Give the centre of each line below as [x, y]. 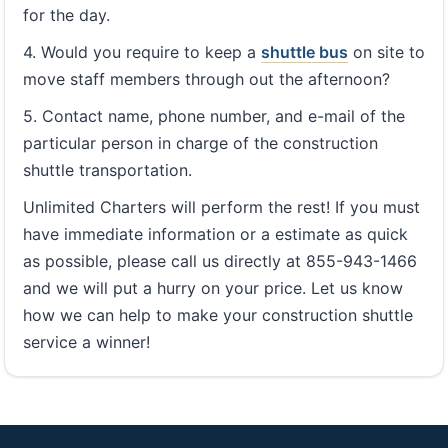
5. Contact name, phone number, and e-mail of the [214, 116]
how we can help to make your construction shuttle [218, 315]
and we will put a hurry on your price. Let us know [213, 288]
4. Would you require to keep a [142, 52]
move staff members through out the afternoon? [206, 79]
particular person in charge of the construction [200, 143]
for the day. [66, 15]
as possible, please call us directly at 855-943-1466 [220, 261]
